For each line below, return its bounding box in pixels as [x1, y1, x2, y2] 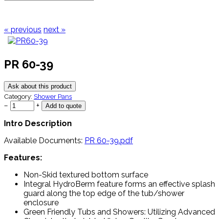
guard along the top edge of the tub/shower [23, 188, 184, 198]
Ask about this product [8, 82, 72, 90]
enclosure [23, 197, 59, 207]
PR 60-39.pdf [85, 135, 133, 145]
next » [44, 25, 66, 34]
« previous [4, 25, 42, 34]
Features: [4, 153, 42, 162]
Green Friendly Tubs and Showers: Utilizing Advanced [23, 207, 215, 217]
